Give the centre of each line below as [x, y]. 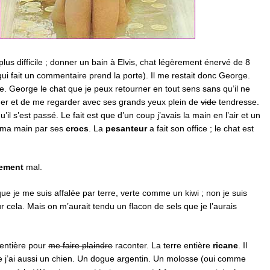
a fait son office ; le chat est [200, 128]
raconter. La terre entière [163, 246]
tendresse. [238, 102]
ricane [225, 246]
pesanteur [126, 128]
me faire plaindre [80, 246]
